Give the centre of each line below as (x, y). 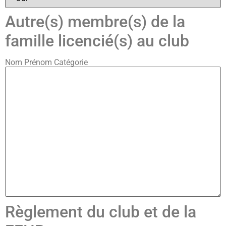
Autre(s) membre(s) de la (95, 21)
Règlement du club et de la (101, 212)
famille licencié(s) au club (97, 41)
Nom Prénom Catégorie (46, 62)
